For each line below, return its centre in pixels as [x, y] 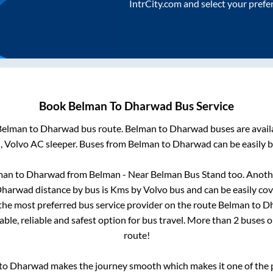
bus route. [102, 129]
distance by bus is [72, 190]
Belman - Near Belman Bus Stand [157, 174]
